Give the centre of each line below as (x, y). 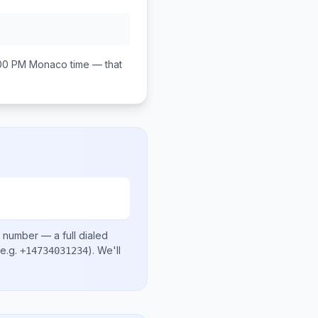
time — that (95, 64)
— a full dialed (73, 235)
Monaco (48, 64)
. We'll (106, 250)
